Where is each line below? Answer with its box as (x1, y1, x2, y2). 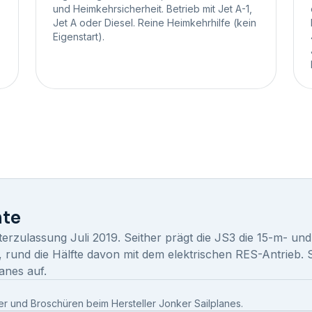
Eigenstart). (52, 31, 104, 43)
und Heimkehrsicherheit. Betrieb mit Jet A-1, (52, 3, 252, 15)
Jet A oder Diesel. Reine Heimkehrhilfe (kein (52, 17, 256, 29)
